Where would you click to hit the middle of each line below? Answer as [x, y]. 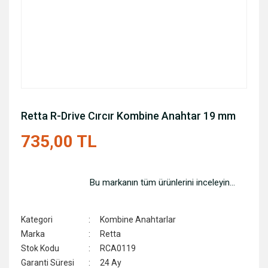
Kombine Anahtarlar [138, 220]
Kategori [37, 220]
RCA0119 [118, 248]
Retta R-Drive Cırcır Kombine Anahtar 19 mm [128, 116]
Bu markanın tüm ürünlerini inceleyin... [162, 182]
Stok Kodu [40, 248]
